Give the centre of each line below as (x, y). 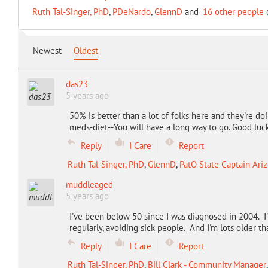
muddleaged (89, 185)
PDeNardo (131, 12)
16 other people (233, 12)
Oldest (86, 51)
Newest (47, 51)
